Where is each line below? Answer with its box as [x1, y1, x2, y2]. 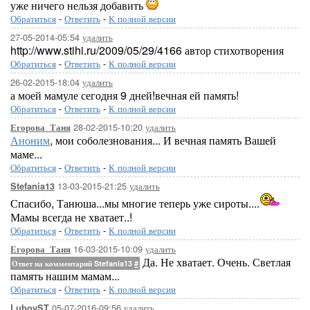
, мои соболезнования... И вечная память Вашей [50, 132, 276, 148]
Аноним [10, 132, 50, 148]
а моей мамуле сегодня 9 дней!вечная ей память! [10, 87, 239, 103]
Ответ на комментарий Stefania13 [12, 258, 134, 268]
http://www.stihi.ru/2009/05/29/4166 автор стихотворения [10, 42, 284, 58]
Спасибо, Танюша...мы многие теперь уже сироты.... [10, 195, 259, 211]
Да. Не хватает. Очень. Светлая [140, 254, 291, 270]
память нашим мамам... [10, 268, 120, 284]
